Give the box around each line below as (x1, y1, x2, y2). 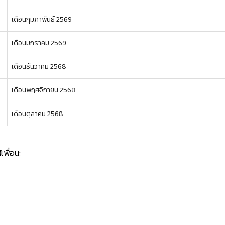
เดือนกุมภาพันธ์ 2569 (12, 14, 72, 25)
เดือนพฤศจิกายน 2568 (12, 85, 76, 95)
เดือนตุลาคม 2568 (12, 108, 63, 119)
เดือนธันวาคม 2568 (12, 61, 66, 72)
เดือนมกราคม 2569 (12, 38, 66, 48)
